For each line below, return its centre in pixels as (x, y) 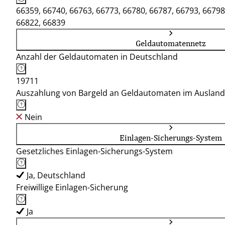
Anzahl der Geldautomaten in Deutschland (97, 57)
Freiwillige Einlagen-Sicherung (72, 187)
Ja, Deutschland (56, 175)
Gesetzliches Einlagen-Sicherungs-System (94, 151)
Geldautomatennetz (171, 43)
